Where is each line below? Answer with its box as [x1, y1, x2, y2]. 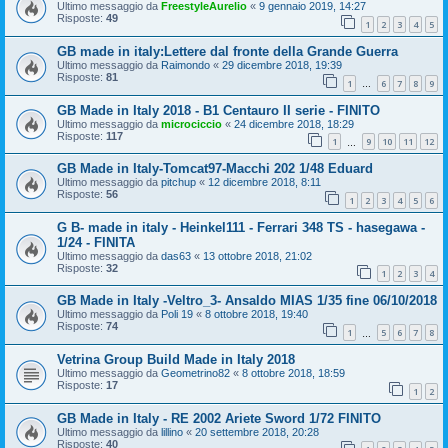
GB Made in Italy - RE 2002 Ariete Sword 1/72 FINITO [57, 410, 381, 426]
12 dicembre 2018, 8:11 [208, 176, 321, 189]
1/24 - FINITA [57, 234, 135, 250]
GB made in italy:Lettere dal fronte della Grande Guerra [57, 43, 398, 59]
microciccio [161, 117, 222, 130]
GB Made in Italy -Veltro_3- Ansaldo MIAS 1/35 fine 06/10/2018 [57, 293, 437, 309]
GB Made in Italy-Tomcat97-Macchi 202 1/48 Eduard [57, 161, 373, 177]
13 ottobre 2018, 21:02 [203, 249, 312, 262]
